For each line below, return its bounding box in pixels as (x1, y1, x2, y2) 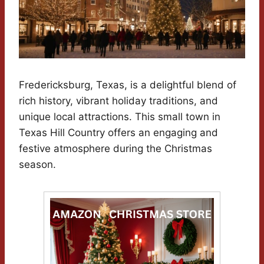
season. (19, 158, 56, 170)
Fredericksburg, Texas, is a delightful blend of (19, 78, 236, 91)
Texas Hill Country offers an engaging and (19, 126, 218, 138)
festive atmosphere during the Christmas (19, 142, 212, 154)
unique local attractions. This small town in (19, 110, 220, 123)
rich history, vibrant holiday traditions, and (19, 94, 218, 107)
